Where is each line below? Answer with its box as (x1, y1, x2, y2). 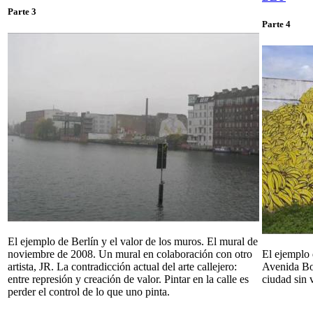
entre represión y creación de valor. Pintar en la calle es (8, 273, 249, 286)
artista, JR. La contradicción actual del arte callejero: (8, 261, 237, 273)
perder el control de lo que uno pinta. (8, 286, 170, 298)
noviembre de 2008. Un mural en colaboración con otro (8, 248, 252, 261)
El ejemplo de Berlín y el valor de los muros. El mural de (8, 235, 258, 248)
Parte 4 (262, 19, 291, 30)
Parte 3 (8, 6, 36, 17)
